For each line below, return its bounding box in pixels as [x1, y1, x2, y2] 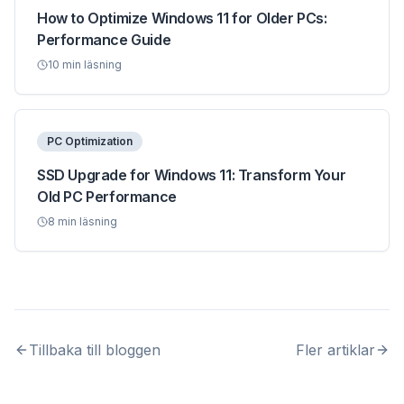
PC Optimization [47, 134, 133, 148]
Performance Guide [37, 31, 171, 49]
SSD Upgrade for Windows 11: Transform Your [37, 166, 346, 184]
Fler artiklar [296, 341, 375, 359]
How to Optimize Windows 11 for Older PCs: [37, 9, 327, 27]
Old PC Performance [37, 188, 177, 206]
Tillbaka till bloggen [29, 341, 161, 359]
